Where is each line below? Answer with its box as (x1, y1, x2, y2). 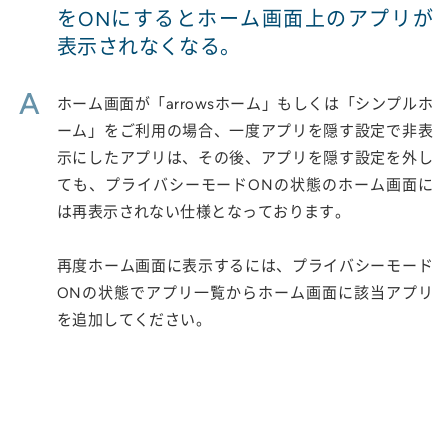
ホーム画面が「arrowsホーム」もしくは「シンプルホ (56, 95, 433, 113)
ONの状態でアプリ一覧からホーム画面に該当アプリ (56, 284, 433, 302)
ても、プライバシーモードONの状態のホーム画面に (56, 176, 433, 194)
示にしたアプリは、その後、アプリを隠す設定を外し (56, 149, 433, 167)
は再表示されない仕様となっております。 (56, 203, 351, 221)
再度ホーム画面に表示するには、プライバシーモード (56, 257, 433, 275)
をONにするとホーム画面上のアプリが (56, 7, 433, 31)
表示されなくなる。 (56, 35, 241, 59)
